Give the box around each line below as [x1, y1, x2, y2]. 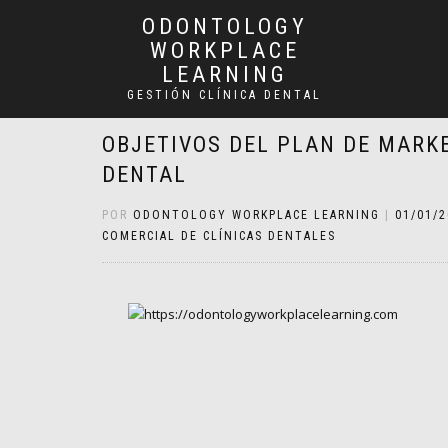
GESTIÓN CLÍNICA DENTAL [127, 88, 322, 102]
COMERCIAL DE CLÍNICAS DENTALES [102, 229, 336, 243]
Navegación [101, 405, 265, 446]
